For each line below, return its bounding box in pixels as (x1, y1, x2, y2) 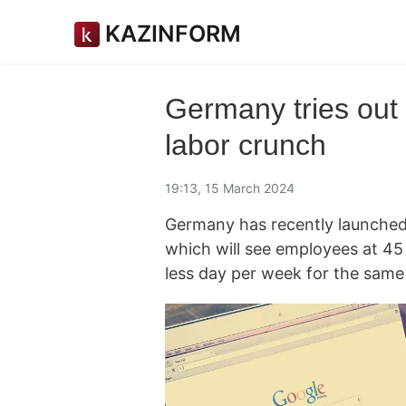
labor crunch (165, 129, 326, 161)
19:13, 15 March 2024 (165, 179, 295, 196)
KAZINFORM (105, 20, 241, 47)
